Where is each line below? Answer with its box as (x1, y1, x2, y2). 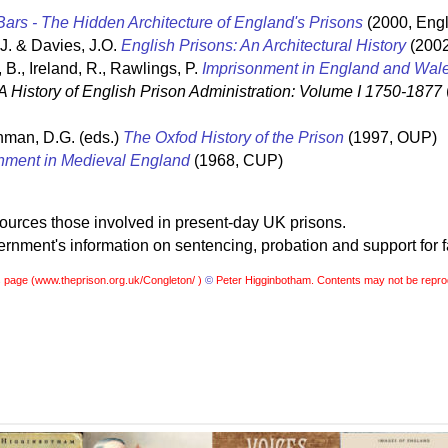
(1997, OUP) (344, 129, 437, 147)
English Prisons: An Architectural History (121, 37, 406, 55)
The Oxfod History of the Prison (123, 129, 344, 147)
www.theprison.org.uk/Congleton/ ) (34, 273, 205, 286)
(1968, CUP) (190, 152, 283, 170)
